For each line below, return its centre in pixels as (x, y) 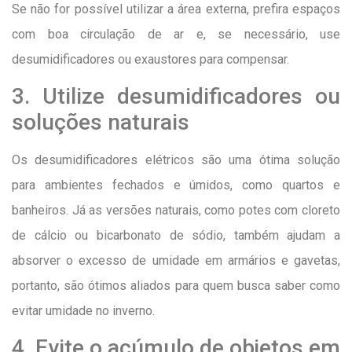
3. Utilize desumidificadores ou (176, 97)
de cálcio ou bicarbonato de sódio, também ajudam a (176, 236)
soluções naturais (101, 123)
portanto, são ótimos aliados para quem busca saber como (176, 286)
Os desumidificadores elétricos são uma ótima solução (176, 160)
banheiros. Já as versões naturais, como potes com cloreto (176, 211)
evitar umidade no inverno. (83, 311)
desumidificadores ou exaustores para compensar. (150, 59)
